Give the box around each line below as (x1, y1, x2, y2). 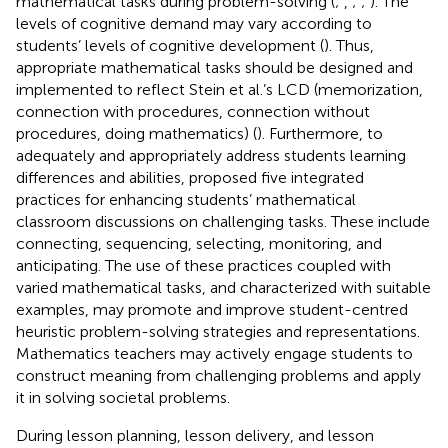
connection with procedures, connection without (16, 101, 370, 121)
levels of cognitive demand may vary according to (16, 13, 372, 33)
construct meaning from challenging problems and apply (16, 365, 421, 385)
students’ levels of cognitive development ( (16, 35, 324, 55)
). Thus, (324, 35, 374, 55)
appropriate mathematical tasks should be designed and (16, 57, 413, 77)
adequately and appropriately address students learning (16, 145, 406, 165)
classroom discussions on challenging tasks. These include (16, 211, 430, 231)
